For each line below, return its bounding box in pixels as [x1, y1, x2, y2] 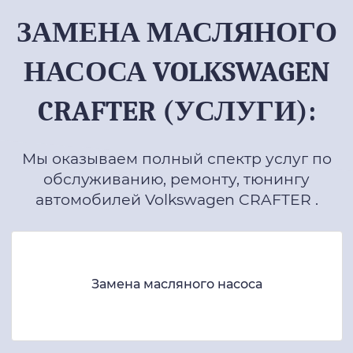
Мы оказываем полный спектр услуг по [21, 149, 332, 168]
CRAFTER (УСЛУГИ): [37, 95, 316, 128]
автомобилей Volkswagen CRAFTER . [35, 190, 318, 209]
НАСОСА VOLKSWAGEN [23, 55, 330, 88]
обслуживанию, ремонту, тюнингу [43, 169, 310, 188]
